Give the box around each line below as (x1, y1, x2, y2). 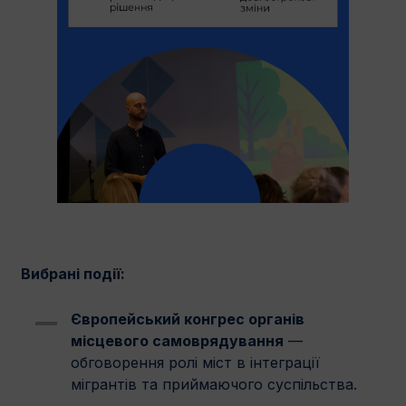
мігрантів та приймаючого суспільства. (71, 375, 362, 394)
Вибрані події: (21, 265, 125, 284)
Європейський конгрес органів (71, 310, 304, 329)
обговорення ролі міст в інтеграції (71, 353, 320, 372)
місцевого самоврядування (71, 332, 284, 351)
